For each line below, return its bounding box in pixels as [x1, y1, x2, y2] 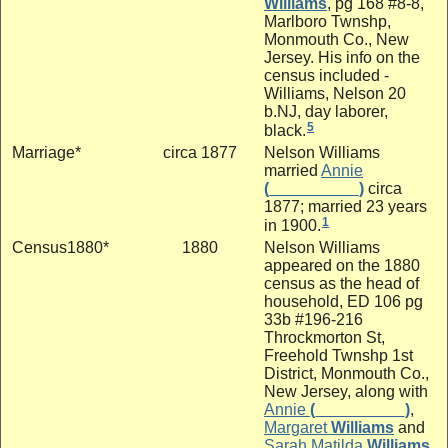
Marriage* [12, 143, 81, 161]
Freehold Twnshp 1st [264, 346, 413, 364]
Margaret [264, 418, 327, 436]
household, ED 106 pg [264, 292, 423, 310]
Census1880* [12, 238, 109, 256]
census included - [264, 66, 389, 84]
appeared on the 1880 [264, 256, 420, 274]
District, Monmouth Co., [264, 364, 429, 382]
